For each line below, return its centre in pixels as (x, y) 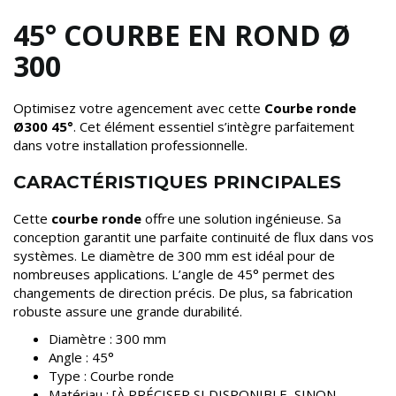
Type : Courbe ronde (111, 376)
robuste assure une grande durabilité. (128, 312)
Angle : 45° (81, 358)
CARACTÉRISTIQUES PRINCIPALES (177, 183)
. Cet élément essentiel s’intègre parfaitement (214, 127)
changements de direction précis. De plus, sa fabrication (183, 293)
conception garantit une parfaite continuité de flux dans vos (194, 237)
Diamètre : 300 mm (107, 339)
